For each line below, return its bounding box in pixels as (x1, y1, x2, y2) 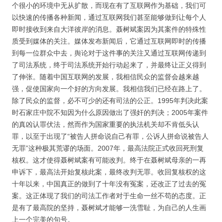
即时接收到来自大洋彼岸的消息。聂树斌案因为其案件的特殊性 (12, 25, 206, 34)
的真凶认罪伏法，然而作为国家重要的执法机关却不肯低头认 (12, 120, 199, 129)
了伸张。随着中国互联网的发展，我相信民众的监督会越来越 (12, 73, 199, 81)
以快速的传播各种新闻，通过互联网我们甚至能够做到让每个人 (12, 13, 206, 22)
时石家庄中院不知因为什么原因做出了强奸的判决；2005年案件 (12, 109, 208, 117)
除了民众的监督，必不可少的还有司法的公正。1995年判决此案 (12, 97, 208, 105)
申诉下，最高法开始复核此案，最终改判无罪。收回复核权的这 (12, 168, 206, 176)
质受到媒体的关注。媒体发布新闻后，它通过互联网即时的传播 (12, 37, 206, 46)
